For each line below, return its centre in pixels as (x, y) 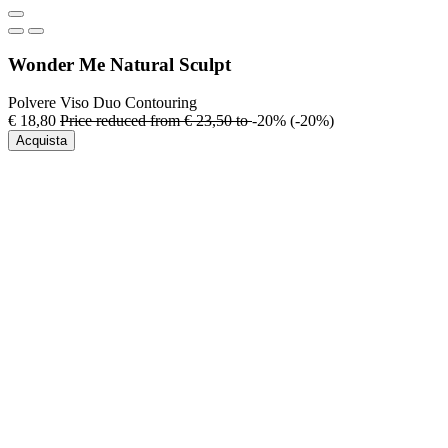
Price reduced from (122, 121)
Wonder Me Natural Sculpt (119, 64)
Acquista (41, 141)
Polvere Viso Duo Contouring (102, 103)
